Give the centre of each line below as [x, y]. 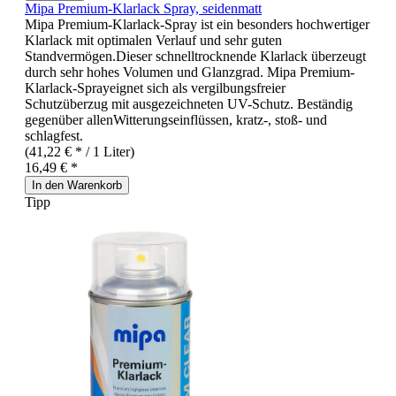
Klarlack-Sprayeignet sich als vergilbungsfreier [155, 88]
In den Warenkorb [77, 185]
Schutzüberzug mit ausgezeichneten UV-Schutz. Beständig [189, 103]
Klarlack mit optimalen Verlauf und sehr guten [153, 40]
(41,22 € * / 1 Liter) [80, 151]
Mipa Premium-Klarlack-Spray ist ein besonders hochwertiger [197, 24]
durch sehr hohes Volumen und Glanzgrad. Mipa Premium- [190, 72]
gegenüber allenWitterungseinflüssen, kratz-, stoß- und [176, 119]
